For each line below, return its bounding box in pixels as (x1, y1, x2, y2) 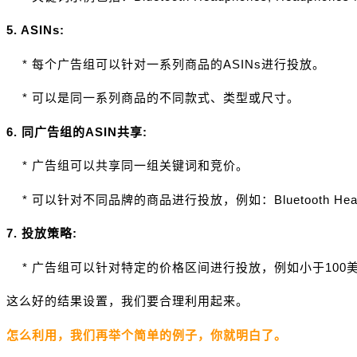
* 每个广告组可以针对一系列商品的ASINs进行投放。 (6, 57, 325, 71)
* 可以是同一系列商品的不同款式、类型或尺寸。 (6, 91, 300, 105)
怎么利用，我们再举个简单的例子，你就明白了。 (6, 328, 287, 342)
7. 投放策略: (6, 226, 77, 241)
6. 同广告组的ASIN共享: (6, 124, 147, 139)
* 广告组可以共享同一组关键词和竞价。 (6, 159, 249, 173)
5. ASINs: (6, 23, 65, 37)
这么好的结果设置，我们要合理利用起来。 (6, 294, 249, 308)
